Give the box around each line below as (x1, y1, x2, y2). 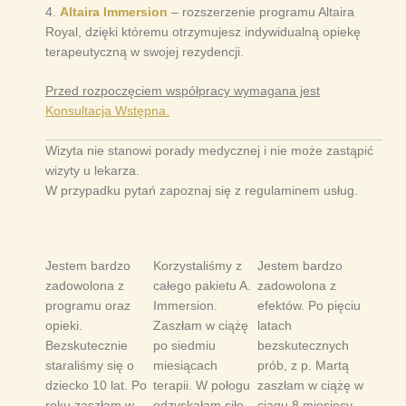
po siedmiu (152, 338, 216, 353)
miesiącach (152, 358, 217, 373)
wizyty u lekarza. (45, 163, 140, 179)
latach (256, 318, 292, 333)
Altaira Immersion (60, 5, 168, 20)
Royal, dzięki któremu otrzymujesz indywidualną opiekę (45, 24, 361, 40)
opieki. (45, 318, 82, 333)
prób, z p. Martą (256, 358, 349, 373)
